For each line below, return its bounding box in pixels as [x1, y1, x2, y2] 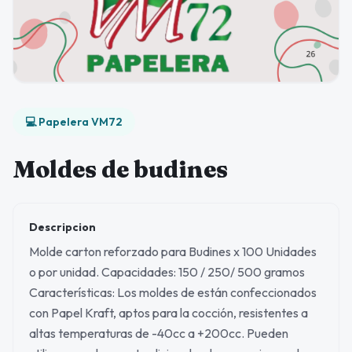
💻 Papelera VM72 [25, 115, 123, 129]
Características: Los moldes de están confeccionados [29, 284, 317, 300]
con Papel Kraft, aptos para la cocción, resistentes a [29, 305, 308, 321]
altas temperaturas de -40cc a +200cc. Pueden [29, 325, 288, 341]
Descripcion [29, 220, 96, 234]
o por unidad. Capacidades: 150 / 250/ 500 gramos [29, 264, 305, 280]
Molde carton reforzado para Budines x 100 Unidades [29, 244, 317, 259]
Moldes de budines [13, 155, 228, 184]
